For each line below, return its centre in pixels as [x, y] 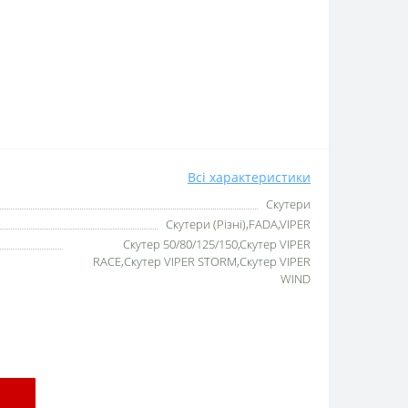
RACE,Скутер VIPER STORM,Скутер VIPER [202, 261]
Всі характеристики [249, 177]
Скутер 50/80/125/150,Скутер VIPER [217, 244]
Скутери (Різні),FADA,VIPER [238, 224]
